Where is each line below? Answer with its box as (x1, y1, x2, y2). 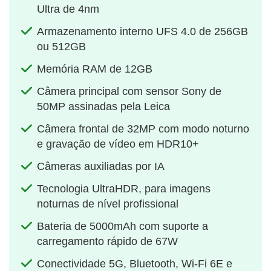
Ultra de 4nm (37, 3, 99, 16)
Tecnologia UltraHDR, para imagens (37, 183, 211, 195)
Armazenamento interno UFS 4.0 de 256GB (37, 25, 248, 38)
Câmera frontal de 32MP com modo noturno (37, 123, 249, 135)
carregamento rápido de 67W (37, 235, 178, 248)
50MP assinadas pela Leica (37, 100, 170, 113)
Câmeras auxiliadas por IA (37, 160, 165, 173)
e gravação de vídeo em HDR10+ (37, 138, 199, 151)
